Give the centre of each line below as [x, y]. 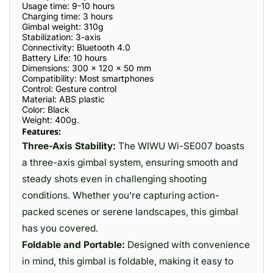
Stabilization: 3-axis [61, 37]
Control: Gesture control [69, 89]
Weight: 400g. [51, 120]
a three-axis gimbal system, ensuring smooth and [130, 162]
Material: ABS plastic [63, 99]
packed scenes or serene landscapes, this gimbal [130, 212]
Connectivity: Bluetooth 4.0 [76, 47]
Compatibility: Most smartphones [88, 78]
